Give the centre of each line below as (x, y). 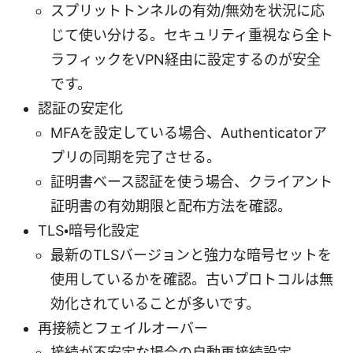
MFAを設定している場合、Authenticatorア (189, 132)
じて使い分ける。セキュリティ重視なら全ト (192, 35)
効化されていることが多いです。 (155, 303)
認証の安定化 (80, 108)
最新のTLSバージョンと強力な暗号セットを (191, 255)
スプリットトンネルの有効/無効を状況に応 (188, 10)
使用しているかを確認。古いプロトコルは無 (192, 279)
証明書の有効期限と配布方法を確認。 (171, 206)
